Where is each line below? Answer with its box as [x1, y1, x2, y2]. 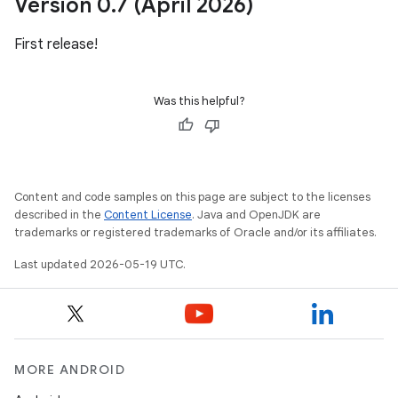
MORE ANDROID [14, 362, 125, 378]
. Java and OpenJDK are [192, 207, 321, 222]
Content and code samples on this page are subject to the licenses [14, 189, 370, 204]
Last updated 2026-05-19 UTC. [14, 257, 186, 272]
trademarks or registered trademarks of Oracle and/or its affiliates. [14, 225, 377, 240]
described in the [14, 207, 104, 222]
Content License [104, 207, 192, 222]
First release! [14, 36, 98, 53]
